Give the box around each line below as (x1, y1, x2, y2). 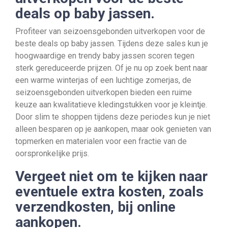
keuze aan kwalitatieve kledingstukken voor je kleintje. (15, 100, 207, 109)
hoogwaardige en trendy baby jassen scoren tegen (15, 51, 194, 61)
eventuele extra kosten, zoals (15, 183, 204, 200)
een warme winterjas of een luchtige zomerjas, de (15, 75, 191, 85)
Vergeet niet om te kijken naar (15, 168, 208, 185)
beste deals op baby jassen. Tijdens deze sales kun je (15, 39, 208, 48)
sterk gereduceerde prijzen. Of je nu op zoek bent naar (15, 63, 208, 73)
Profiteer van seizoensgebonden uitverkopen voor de (15, 26, 205, 36)
